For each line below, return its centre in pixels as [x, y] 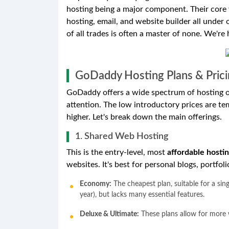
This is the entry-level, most [117, 152]
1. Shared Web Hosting [122, 136]
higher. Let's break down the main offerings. [144, 117]
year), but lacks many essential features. [142, 194]
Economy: [96, 184]
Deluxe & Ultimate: [109, 214]
